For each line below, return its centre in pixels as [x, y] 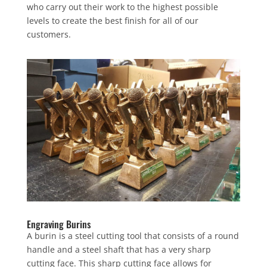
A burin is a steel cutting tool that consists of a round [133, 235]
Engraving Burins [58, 224]
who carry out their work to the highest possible [122, 7]
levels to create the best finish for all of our [112, 21]
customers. [49, 34]
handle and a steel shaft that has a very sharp [119, 249]
